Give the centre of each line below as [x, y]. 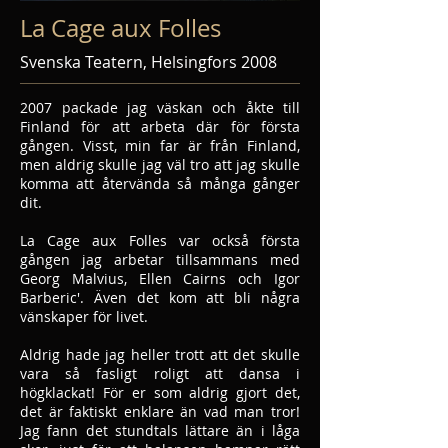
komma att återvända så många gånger [160, 183]
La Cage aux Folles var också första [160, 240]
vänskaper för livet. [84, 316]
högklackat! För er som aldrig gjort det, [160, 392]
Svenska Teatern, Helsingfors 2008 [148, 62]
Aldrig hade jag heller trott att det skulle [160, 354]
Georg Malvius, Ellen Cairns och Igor [160, 278]
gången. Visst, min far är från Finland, [160, 145]
